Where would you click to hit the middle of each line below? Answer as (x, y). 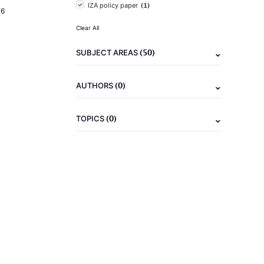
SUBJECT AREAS (108, 52)
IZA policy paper (113, 5)
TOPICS (91, 118)
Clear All (88, 28)
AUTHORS (95, 85)
